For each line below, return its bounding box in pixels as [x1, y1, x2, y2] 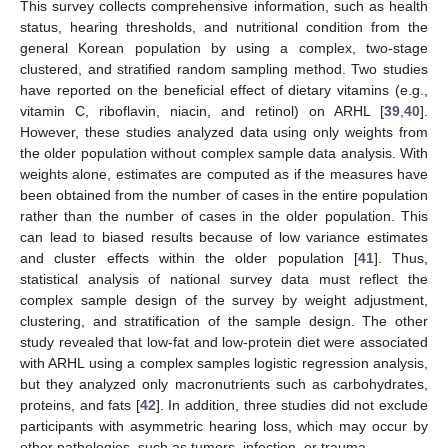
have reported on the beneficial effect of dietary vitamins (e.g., [20, 81, 428, 98]
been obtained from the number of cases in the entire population [20, 186, 428, 203]
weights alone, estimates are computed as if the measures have [20, 165, 428, 182]
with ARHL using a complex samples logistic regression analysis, [20, 354, 428, 371]
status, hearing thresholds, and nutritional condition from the [20, 18, 428, 35]
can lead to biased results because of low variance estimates [20, 228, 428, 245]
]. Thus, [373, 249, 428, 266]
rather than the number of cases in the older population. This [20, 207, 428, 224]
